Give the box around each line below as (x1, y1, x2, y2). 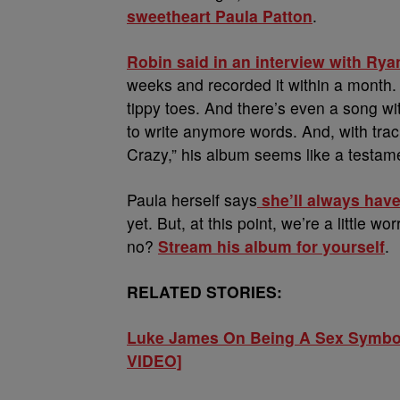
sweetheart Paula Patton (127, 4, 312, 27)
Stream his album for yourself (158, 235, 385, 257)
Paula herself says (127, 188, 257, 211)
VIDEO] (127, 349, 182, 371)
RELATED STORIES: (127, 280, 282, 303)
